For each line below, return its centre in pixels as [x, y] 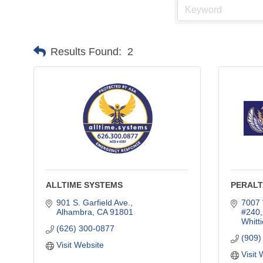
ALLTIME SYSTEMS [84, 185]
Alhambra [74, 212]
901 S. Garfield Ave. [93, 202]
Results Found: [86, 51]
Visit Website [80, 245]
